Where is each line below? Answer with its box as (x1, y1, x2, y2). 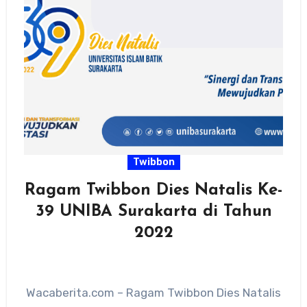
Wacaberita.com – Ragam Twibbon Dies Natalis (26, 285, 281, 299)
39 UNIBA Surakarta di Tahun (35, 203, 272, 220)
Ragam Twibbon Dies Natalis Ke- (24, 182, 283, 199)
